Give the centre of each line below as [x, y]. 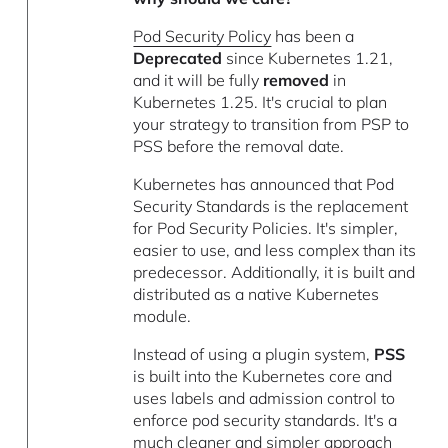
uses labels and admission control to [264, 398]
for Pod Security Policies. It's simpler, [266, 228]
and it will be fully [198, 80]
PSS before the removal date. [239, 146]
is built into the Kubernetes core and [263, 376]
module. [162, 316]
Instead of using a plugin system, [254, 354]
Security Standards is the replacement [271, 206]
